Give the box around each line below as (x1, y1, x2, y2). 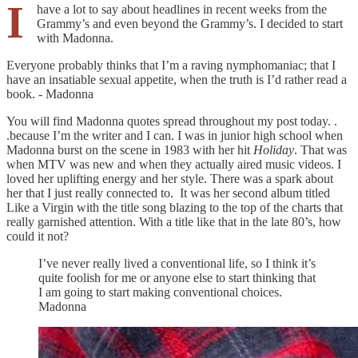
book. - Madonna (6, 86, 93, 101)
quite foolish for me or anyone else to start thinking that (38, 270, 316, 284)
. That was (294, 142, 347, 157)
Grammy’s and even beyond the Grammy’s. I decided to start (37, 16, 343, 30)
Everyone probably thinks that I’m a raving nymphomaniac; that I (6, 58, 336, 72)
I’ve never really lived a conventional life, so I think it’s (38, 256, 316, 270)
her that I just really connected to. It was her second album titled (6, 185, 330, 200)
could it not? (6, 229, 72, 243)
